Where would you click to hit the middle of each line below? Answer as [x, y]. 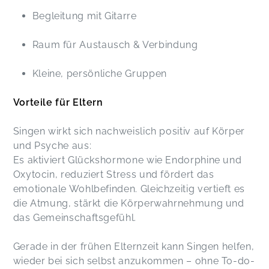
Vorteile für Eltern [58, 103]
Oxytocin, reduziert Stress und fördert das [113, 175]
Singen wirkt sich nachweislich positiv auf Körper [129, 131]
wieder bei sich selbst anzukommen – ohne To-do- [134, 261]
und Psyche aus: [52, 146]
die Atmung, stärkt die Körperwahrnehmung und [128, 204]
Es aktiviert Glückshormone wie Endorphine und [127, 160]
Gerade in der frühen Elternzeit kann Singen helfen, [134, 247]
